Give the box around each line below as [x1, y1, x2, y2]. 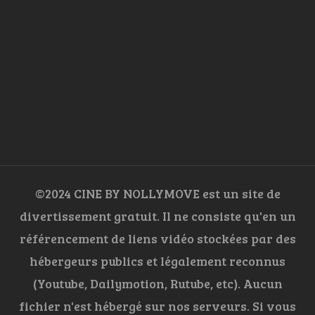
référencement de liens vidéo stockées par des [19, 230, 296, 247]
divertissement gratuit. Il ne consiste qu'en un [19, 207, 296, 225]
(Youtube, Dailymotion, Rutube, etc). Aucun [32, 275, 283, 292]
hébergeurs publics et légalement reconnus [30, 252, 285, 270]
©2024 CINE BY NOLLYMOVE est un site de [34, 185, 281, 202]
